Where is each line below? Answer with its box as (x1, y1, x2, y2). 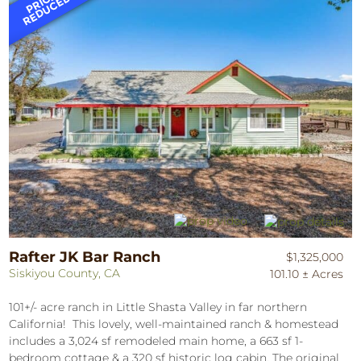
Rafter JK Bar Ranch (9, 247, 161, 266)
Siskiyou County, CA (9, 265, 121, 280)
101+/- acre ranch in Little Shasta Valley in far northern (9, 299, 308, 314)
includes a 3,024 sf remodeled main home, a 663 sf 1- (9, 333, 304, 348)
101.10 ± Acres (270, 266, 344, 281)
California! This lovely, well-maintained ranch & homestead (9, 316, 339, 331)
